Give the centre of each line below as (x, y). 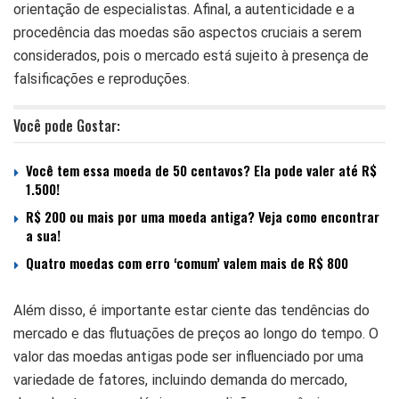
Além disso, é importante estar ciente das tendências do (191, 310)
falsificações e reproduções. (102, 78)
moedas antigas (123, 356)
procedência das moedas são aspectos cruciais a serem (187, 32)
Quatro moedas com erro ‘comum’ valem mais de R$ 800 (187, 262)
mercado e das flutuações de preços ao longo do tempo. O (196, 333)
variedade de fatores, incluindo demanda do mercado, (180, 379)
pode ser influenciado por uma (268, 356)
